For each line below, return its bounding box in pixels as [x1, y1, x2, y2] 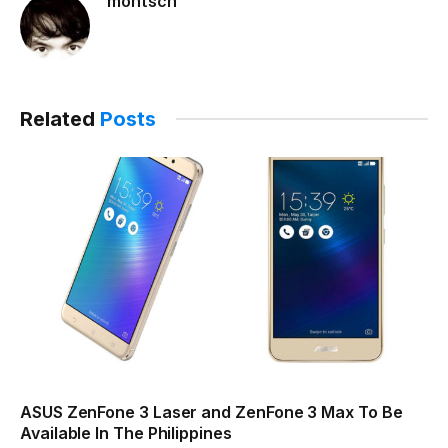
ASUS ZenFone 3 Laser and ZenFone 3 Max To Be [20, 402, 403, 423]
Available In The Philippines [20, 423, 232, 444]
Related [20, 106, 100, 131]
